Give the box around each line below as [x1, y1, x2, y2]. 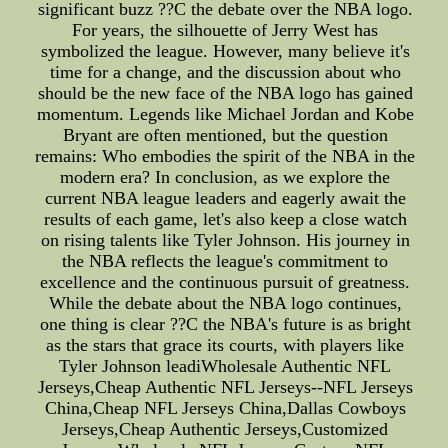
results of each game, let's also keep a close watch [43, 209, 407, 229]
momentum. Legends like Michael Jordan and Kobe [36, 104, 414, 124]
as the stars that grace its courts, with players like [46, 335, 405, 355]
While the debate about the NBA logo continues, [48, 293, 402, 313]
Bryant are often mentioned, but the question [62, 125, 388, 145]
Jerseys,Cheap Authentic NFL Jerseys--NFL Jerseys [37, 377, 413, 397]
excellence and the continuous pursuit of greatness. [40, 272, 411, 292]
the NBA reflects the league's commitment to [62, 251, 389, 271]
